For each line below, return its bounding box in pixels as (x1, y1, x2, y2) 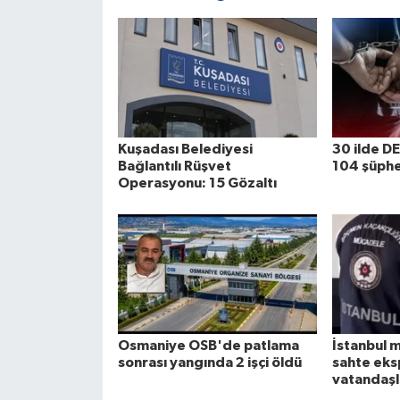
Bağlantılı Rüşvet (117, 158, 231, 173)
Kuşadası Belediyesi (117, 141, 253, 156)
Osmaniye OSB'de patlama (117, 338, 299, 354)
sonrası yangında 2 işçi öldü (117, 355, 302, 371)
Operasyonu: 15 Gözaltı (117, 175, 277, 190)
